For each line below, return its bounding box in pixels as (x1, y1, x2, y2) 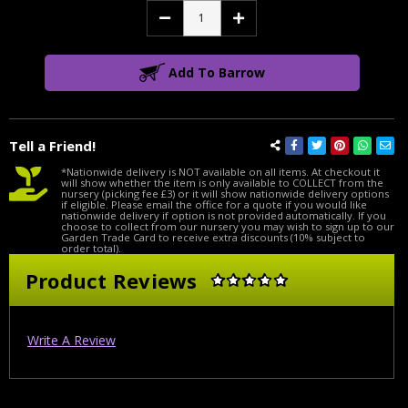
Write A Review (26, 331, 116, 350)
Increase (232, 8, 283, 26)
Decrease (159, 8, 216, 26)
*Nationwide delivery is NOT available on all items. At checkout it (61, 164, 380, 178)
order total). (61, 240, 121, 255)
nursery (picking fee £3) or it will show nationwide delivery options (61, 186, 389, 200)
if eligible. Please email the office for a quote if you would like (61, 197, 367, 211)
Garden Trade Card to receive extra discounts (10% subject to (61, 229, 365, 244)
